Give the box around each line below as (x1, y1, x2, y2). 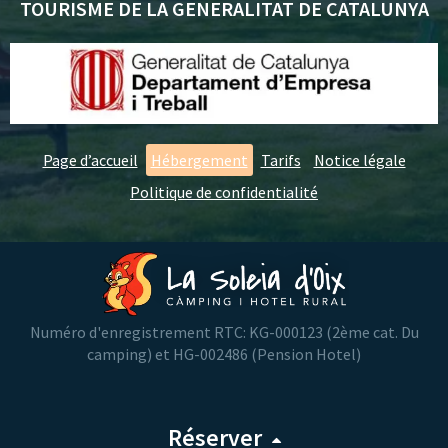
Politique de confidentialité (130, 182, 318, 203)
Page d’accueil (42, 150, 138, 171)
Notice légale (313, 150, 406, 171)
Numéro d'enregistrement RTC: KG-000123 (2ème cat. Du (29, 322, 419, 343)
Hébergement (150, 150, 248, 171)
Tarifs (260, 150, 301, 171)
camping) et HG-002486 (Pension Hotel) (87, 344, 361, 365)
